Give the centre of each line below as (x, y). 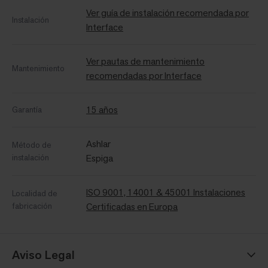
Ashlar (98, 144)
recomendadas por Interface (144, 75)
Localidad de (35, 193)
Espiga (100, 158)
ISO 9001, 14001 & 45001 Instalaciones (166, 192)
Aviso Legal (43, 255)
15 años (102, 109)
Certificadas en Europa (132, 206)
